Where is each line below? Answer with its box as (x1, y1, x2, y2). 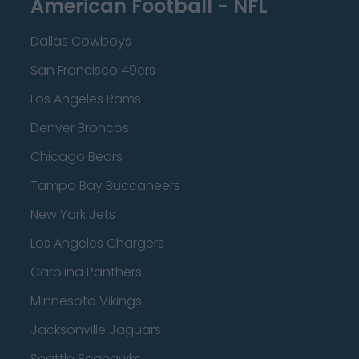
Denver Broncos (30, 119, 129, 137)
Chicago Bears (30, 147, 123, 166)
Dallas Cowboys (30, 32, 131, 50)
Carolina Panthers (30, 263, 142, 281)
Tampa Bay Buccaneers (30, 176, 180, 195)
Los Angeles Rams (30, 90, 141, 108)
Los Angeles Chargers (30, 234, 164, 252)
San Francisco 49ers (30, 61, 155, 79)
